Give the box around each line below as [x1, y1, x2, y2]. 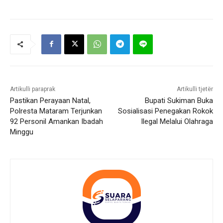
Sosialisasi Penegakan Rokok [117, 106, 213, 115]
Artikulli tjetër [176, 85, 213, 93]
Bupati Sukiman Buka [144, 96, 213, 105]
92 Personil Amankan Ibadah [10, 116, 103, 126]
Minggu [10, 127, 33, 136]
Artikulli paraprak [10, 85, 55, 93]
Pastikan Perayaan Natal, [10, 96, 91, 105]
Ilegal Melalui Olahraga [140, 116, 213, 126]
